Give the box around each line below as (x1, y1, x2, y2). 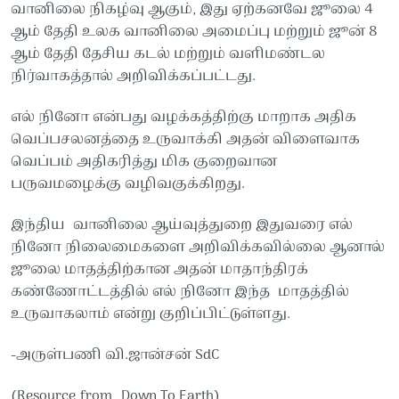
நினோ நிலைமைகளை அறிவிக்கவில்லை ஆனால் (10, 235, 385, 259)
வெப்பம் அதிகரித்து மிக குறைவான (10, 150, 277, 174)
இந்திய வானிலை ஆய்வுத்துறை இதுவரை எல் (10, 213, 353, 237)
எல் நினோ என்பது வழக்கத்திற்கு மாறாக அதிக (10, 105, 356, 129)
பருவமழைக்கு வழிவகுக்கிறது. (10, 172, 245, 196)
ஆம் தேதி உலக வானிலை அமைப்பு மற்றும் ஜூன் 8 (10, 20, 378, 44)
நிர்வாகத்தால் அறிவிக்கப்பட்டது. (10, 64, 256, 88)
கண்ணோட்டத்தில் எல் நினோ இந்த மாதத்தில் (10, 280, 349, 304)
